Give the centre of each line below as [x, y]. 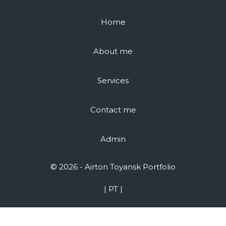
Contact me [113, 110]
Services [113, 80]
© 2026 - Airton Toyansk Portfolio [113, 167]
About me [113, 51]
